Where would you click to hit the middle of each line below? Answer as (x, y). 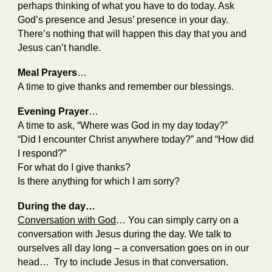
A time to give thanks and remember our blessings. (126, 87)
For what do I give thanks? (74, 167)
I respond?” (42, 153)
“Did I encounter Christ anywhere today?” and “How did (136, 139)
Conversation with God (67, 220)
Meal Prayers (48, 73)
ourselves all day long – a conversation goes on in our (134, 248)
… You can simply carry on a (178, 220)
